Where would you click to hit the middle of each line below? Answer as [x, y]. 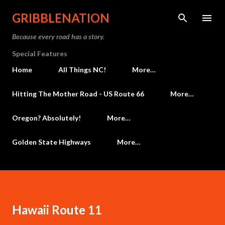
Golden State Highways [51, 142]
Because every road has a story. [58, 36]
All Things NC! [82, 70]
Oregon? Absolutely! [46, 118]
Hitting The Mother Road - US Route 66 [78, 94]
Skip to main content [113, 13]
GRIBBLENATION [61, 18]
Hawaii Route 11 [57, 210]
